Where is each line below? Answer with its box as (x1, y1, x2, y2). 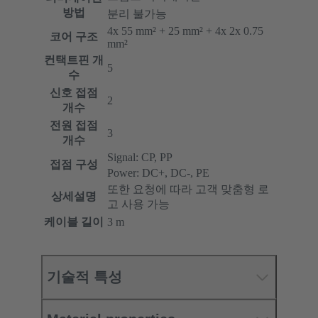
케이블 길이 (44, 216, 104, 229)
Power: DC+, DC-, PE (107, 167, 209, 180)
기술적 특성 (47, 269, 122, 285)
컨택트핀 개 (44, 54, 104, 67)
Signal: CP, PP (107, 151, 172, 164)
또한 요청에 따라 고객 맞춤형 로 (107, 183, 269, 196)
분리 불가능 (107, 8, 167, 21)
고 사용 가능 (107, 198, 170, 211)
